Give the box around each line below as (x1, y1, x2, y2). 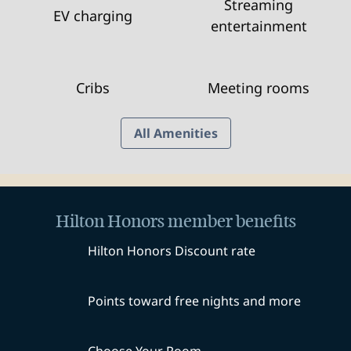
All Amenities (133, 125, 218, 142)
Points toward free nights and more (88, 292, 301, 309)
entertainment (210, 16, 307, 35)
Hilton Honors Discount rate (88, 242, 255, 259)
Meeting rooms (208, 78, 309, 97)
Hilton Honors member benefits (55, 211, 296, 232)
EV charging (52, 5, 132, 25)
